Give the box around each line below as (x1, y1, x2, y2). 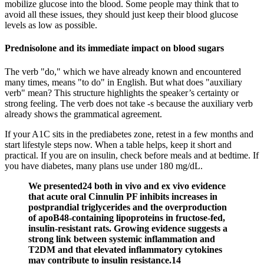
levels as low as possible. (5, 20, 97, 31)
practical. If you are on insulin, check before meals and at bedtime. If (5, 150, 259, 160)
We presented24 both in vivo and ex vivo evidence (28, 180, 226, 191)
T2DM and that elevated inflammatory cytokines (28, 244, 222, 255)
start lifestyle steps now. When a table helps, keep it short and (5, 139, 232, 150)
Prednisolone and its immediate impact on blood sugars (5, 43, 224, 54)
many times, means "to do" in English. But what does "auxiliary (5, 77, 242, 87)
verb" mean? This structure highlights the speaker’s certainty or (5, 87, 239, 98)
